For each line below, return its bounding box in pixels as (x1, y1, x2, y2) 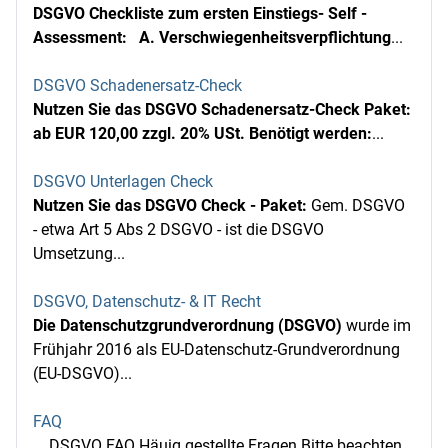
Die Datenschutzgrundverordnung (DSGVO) (33, 316, 342, 335)
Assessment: (33, 28, 127, 47)
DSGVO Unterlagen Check (33, 172, 213, 191)
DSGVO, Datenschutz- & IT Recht (33, 292, 261, 311)
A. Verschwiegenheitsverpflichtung (139, 28, 391, 47)
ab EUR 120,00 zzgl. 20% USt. (33, 124, 245, 143)
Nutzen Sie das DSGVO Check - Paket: (33, 196, 307, 215)
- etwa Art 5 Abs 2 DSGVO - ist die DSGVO (33, 220, 324, 239)
